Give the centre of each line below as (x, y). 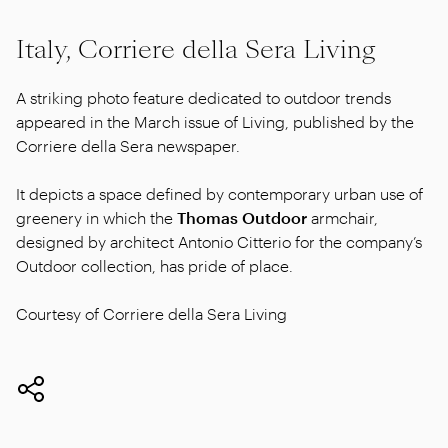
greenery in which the (96, 217)
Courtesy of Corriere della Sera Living (151, 313)
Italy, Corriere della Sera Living (195, 49)
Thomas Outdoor (242, 217)
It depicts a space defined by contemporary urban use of (219, 193)
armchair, (342, 217)
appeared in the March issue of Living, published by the (215, 121)
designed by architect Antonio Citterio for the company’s (219, 241)
